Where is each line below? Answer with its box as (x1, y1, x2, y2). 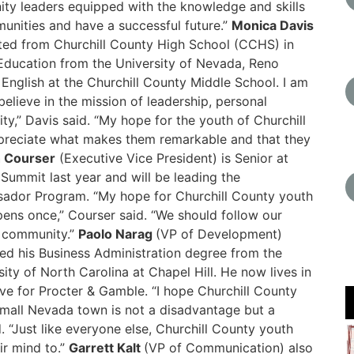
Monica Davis (232, 17, 314, 33)
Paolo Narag (78, 226, 156, 242)
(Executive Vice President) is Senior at (55, 150, 288, 166)
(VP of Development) (156, 226, 282, 242)
